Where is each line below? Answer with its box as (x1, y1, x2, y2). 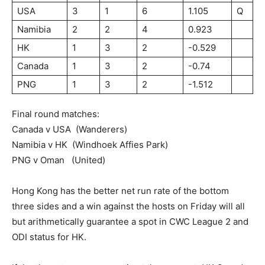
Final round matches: (12, 108, 99, 119)
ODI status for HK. (12, 231, 86, 243)
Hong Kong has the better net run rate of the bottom (12, 185, 229, 196)
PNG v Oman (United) (12, 154, 105, 166)
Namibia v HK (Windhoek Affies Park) (12, 138, 168, 150)
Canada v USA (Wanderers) (12, 123, 127, 135)
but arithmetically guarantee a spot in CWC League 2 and (12, 215, 248, 227)
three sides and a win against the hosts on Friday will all (12, 200, 245, 212)
